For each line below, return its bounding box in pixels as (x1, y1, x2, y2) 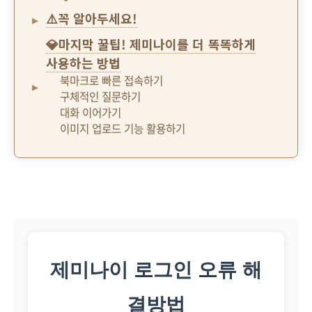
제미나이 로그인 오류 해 (49, 259, 263, 281)
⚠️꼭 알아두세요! (46, 9, 138, 27)
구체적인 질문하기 (60, 88, 141, 104)
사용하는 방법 (46, 54, 121, 72)
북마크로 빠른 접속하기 (60, 72, 164, 88)
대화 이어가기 (60, 104, 122, 120)
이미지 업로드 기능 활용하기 (60, 120, 186, 136)
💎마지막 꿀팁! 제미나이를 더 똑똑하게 (46, 35, 256, 53)
